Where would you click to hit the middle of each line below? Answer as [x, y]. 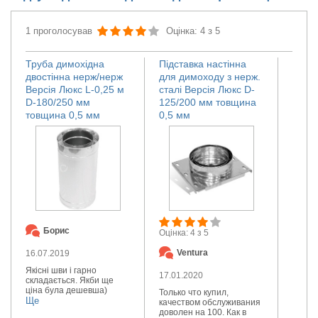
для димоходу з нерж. [210, 76]
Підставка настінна [203, 64]
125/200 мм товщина [208, 102]
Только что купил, [194, 292]
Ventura [192, 252]
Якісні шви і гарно [61, 270]
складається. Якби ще [70, 280]
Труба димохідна [65, 64]
